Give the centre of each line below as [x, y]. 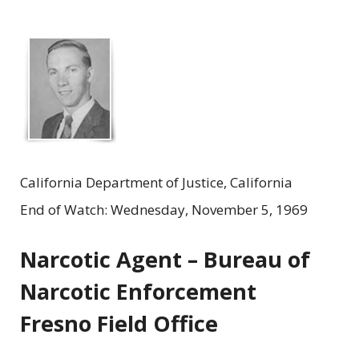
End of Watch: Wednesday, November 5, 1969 [164, 210]
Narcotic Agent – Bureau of [165, 260]
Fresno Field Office [119, 324]
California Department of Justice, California [156, 183]
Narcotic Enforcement [138, 292]
